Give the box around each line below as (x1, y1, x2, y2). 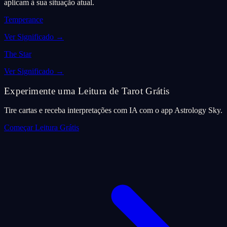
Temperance (4, 15, 43, 24)
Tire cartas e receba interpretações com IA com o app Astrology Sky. (4, 106, 222, 115)
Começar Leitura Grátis (4, 123, 79, 132)
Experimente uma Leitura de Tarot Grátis (4, 85, 170, 96)
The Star (4, 49, 31, 58)
